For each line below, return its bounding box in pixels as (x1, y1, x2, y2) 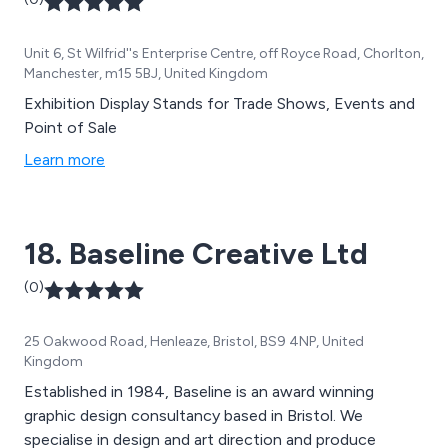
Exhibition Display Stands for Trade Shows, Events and (24, 94, 415, 114)
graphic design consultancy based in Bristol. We (24, 406, 363, 426)
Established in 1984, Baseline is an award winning (24, 382, 374, 402)
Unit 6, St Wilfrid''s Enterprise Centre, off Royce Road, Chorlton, (24, 45, 424, 63)
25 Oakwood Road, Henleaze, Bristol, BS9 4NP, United (24, 333, 364, 351)
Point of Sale (24, 118, 117, 138)
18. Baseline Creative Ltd (24, 235, 368, 273)
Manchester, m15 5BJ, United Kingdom (24, 65, 268, 83)
